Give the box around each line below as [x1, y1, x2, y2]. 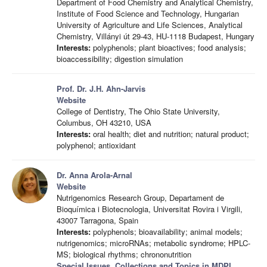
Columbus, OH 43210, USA [57, 117, 151, 128]
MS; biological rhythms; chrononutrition [57, 249, 191, 260]
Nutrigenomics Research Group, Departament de [57, 192, 224, 203]
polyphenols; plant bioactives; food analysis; [91, 42, 246, 53]
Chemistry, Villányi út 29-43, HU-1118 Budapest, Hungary [57, 30, 254, 42]
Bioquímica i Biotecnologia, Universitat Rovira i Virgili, [57, 203, 243, 215]
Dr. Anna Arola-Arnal [57, 169, 132, 181]
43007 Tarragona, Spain [57, 215, 138, 226]
